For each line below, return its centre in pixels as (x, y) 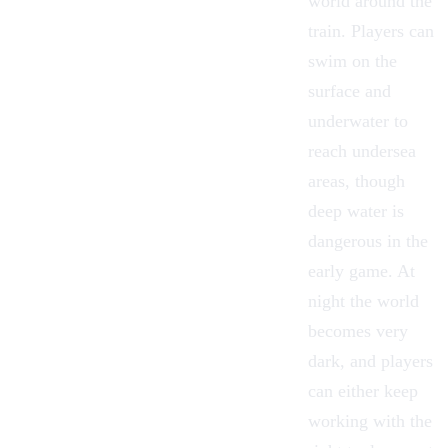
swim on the (352, 61)
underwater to (358, 121)
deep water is (356, 211)
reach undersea (362, 151)
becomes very (358, 331)
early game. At (361, 271)
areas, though (356, 181)
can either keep (363, 391)
